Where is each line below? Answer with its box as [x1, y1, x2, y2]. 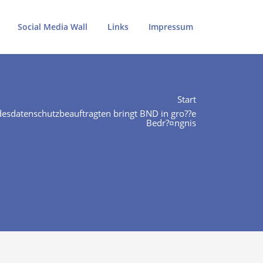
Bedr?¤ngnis [146, 117, 196, 129]
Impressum [149, 21, 193, 32]
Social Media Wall [18, 21, 87, 32]
